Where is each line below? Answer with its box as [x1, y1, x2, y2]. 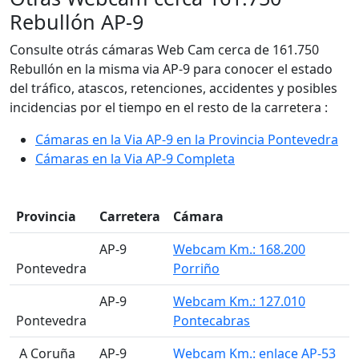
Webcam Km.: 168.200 [173, 240, 305, 259]
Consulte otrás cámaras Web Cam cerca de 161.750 [10, 41, 319, 59]
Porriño [173, 260, 220, 278]
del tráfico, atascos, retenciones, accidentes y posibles [10, 79, 337, 98]
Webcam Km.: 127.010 [173, 292, 305, 311]
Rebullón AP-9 [10, 8, 143, 36]
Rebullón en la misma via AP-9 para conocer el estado [10, 60, 333, 79]
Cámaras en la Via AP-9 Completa [35, 150, 235, 168]
